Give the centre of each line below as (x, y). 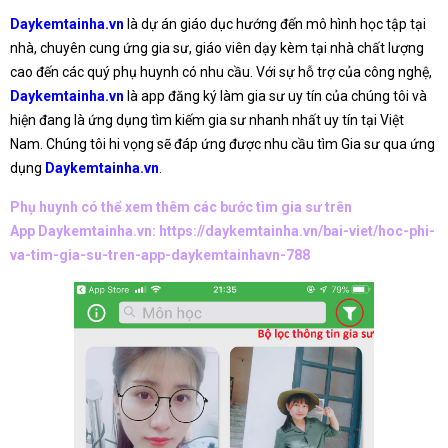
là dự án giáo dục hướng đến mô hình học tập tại (275, 24)
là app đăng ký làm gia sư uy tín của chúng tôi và (275, 96)
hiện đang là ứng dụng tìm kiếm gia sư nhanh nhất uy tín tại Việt (207, 120)
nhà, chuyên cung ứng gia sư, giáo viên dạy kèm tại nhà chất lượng (217, 48)
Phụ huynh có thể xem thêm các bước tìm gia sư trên (181, 207)
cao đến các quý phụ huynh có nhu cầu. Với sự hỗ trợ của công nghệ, (221, 72)
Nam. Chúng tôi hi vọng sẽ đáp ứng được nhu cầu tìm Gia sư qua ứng (222, 144)
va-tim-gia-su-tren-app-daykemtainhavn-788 (160, 255)
